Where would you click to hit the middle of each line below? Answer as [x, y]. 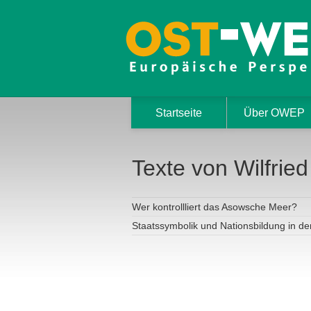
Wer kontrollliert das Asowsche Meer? [214, 207]
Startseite [178, 113]
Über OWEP [274, 113]
